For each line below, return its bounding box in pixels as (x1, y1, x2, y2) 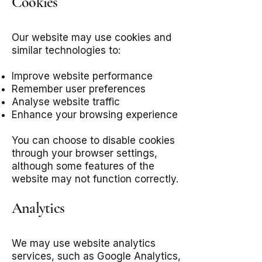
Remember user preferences (12, 83, 146, 95)
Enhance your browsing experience (12, 109, 178, 120)
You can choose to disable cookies (12, 135, 175, 146)
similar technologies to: (12, 44, 120, 56)
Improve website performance (12, 70, 153, 82)
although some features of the (12, 160, 154, 172)
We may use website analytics (12, 237, 156, 249)
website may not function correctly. (12, 173, 178, 185)
